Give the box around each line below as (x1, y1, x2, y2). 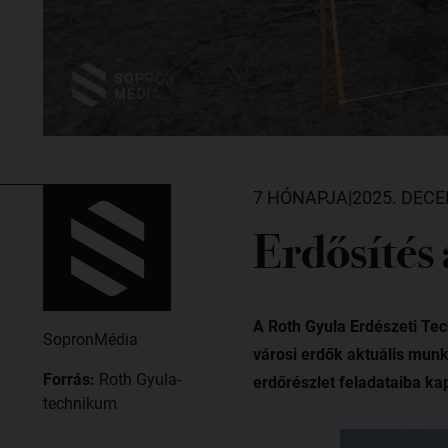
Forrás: (43, 369, 99, 389)
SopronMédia (43, 329, 138, 349)
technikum (43, 393, 117, 413)
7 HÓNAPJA (252, 186, 348, 208)
